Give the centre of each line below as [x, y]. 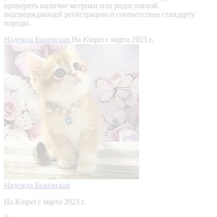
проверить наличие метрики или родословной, [82, 5]
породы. [17, 23]
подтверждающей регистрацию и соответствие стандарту [99, 14]
